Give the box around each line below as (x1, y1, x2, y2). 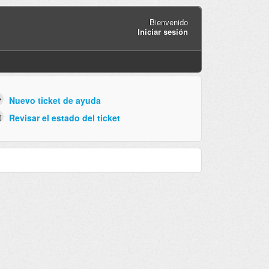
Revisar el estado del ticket (8, 111, 120, 124)
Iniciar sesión (137, 25, 188, 37)
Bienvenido (149, 16, 188, 28)
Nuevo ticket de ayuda (8, 94, 101, 107)
